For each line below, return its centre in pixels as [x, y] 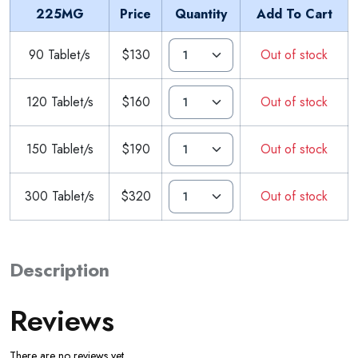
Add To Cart [294, 14]
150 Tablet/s [60, 149]
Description [60, 270]
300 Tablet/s [60, 196]
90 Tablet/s [60, 54]
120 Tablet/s [60, 101]
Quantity [201, 14]
